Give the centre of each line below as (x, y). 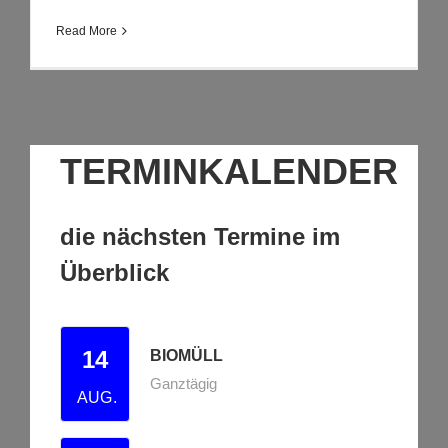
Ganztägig (183, 384)
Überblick (114, 273)
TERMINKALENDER (229, 172)
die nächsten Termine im (200, 237)
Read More (86, 30)
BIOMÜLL (186, 356)
